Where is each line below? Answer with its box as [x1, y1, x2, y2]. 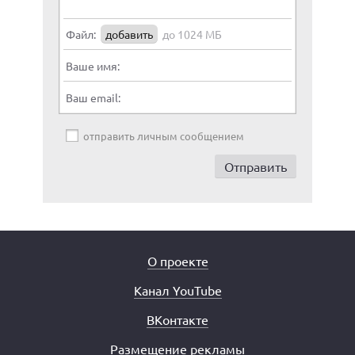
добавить [105, 26, 153, 41]
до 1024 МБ [162, 26, 222, 41]
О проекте [147, 253, 208, 269]
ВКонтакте [147, 311, 208, 327]
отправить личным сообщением [83, 128, 244, 143]
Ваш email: [66, 90, 120, 105]
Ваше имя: [66, 58, 120, 73]
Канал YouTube [133, 282, 222, 298]
